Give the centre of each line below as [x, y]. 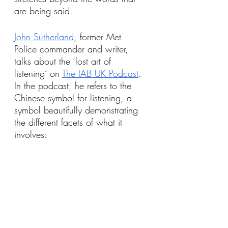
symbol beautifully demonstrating [78, 110]
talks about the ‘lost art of [64, 61]
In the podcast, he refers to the [74, 85]
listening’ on [38, 73]
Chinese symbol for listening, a [75, 98]
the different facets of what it [70, 122]
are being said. [44, 11]
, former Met [99, 37]
